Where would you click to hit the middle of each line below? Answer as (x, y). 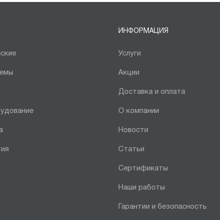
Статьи (132, 149)
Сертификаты (143, 168)
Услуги (130, 54)
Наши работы (142, 188)
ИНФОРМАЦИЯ (144, 31)
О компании (139, 111)
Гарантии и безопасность (163, 207)
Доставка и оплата (152, 92)
